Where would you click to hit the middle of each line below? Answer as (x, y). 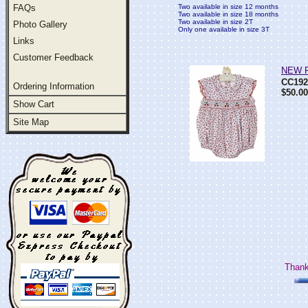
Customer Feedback (53, 57)
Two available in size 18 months (228, 14)
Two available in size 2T (216, 22)
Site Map (31, 122)
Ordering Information (54, 86)
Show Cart (34, 104)
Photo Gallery (40, 24)
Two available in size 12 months (228, 7)
